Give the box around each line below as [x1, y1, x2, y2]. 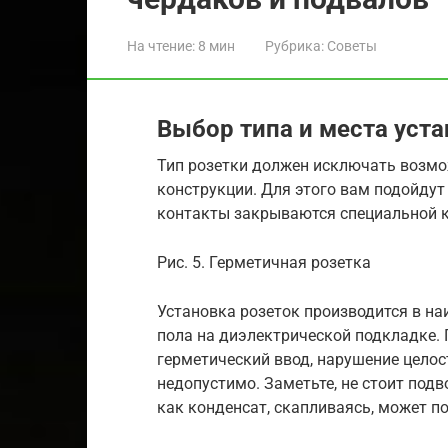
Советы [327, 38, 377, 54]
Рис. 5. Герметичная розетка [157, 253, 371, 272]
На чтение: [127, 38, 195, 54]
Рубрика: [265, 38, 324, 54]
